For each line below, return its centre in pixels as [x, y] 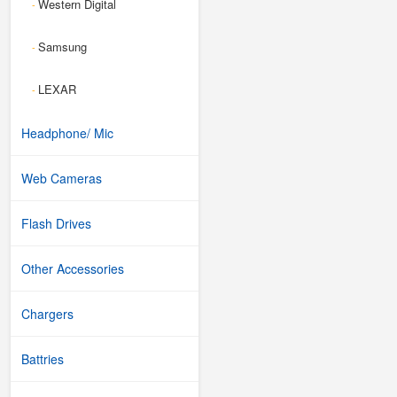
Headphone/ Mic [67, 133]
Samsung [62, 47]
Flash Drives [56, 223]
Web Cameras [62, 178]
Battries [43, 359]
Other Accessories [73, 269]
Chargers [47, 314]
